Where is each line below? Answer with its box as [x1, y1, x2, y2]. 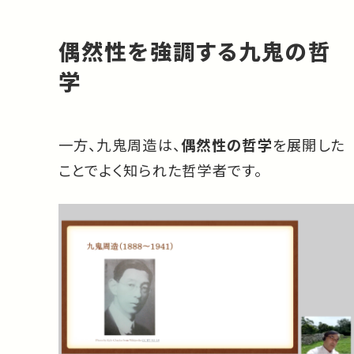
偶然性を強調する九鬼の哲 [58, 34, 331, 66]
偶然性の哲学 [181, 134, 273, 155]
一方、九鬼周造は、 [58, 134, 182, 155]
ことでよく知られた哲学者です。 [58, 159, 262, 180]
